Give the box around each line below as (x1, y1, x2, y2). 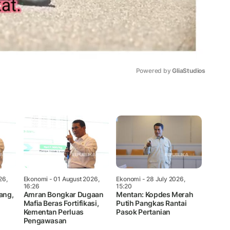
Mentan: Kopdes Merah (116, 189, 194, 199)
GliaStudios (172, 66, 205, 74)
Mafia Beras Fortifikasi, (23, 198, 99, 207)
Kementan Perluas (23, 207, 84, 216)
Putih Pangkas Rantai (116, 198, 187, 207)
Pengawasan (23, 216, 67, 225)
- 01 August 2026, (48, 175, 100, 183)
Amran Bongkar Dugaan (23, 189, 104, 199)
